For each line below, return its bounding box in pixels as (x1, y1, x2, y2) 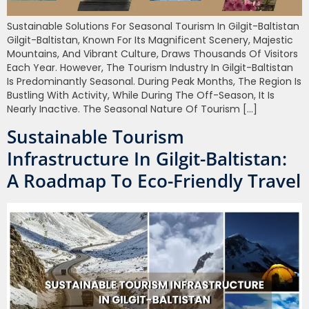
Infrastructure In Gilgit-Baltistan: (7, 146, 287, 172)
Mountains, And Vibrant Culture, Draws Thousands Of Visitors (7, 46, 298, 61)
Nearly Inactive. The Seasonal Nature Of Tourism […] (7, 101, 257, 116)
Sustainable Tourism (7, 124, 184, 150)
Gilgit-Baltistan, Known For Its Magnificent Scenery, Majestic (7, 32, 293, 47)
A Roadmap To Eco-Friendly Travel (7, 168, 301, 194)
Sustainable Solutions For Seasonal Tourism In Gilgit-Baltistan (7, 19, 299, 33)
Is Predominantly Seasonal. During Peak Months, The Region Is (7, 74, 301, 88)
